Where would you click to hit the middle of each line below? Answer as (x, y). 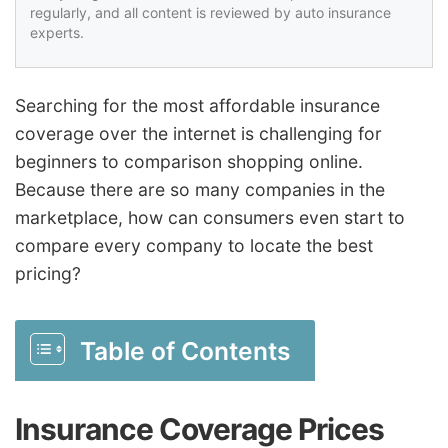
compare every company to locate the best (194, 245)
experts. (57, 32)
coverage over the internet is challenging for (198, 133)
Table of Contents (185, 350)
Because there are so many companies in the (200, 189)
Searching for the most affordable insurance (197, 105)
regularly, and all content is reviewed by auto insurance (210, 12)
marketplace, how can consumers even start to (210, 217)
